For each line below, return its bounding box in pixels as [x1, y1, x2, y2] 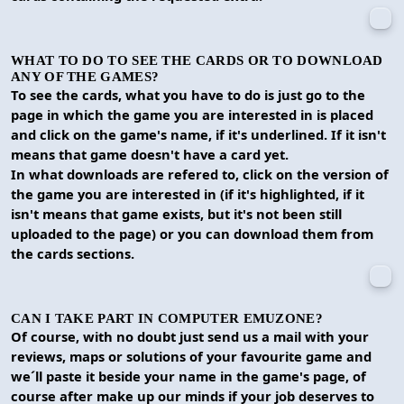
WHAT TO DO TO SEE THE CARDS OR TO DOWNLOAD [11, 51, 383, 68]
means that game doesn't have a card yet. [11, 144, 289, 163]
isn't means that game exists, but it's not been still [11, 204, 342, 223]
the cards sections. [11, 243, 134, 262]
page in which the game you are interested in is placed [11, 105, 373, 124]
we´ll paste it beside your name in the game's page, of [11, 366, 366, 385]
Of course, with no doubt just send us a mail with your [11, 326, 369, 345]
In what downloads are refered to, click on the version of [11, 164, 389, 183]
